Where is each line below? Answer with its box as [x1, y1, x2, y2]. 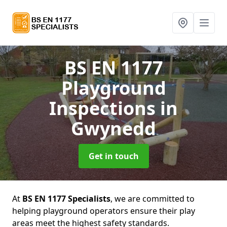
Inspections [49, 96, 160, 121]
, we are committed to [110, 193, 195, 204]
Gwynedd [71, 116, 156, 141]
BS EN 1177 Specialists [22, 193, 110, 204]
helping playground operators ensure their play [12, 205, 195, 216]
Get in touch [88, 150, 139, 162]
